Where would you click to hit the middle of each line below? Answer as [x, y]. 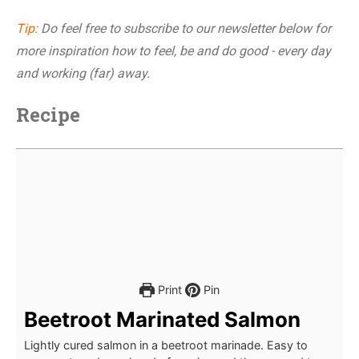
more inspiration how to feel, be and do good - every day [173, 51]
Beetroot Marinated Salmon [162, 319]
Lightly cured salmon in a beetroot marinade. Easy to [166, 345]
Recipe [48, 115]
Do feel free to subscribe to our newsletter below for [184, 28]
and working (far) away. [83, 73]
